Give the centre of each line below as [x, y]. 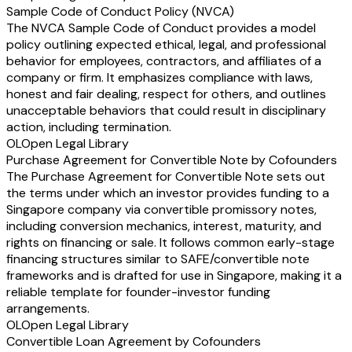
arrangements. [48, 309]
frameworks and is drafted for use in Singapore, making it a [174, 276]
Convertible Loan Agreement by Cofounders [134, 342]
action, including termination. [89, 127]
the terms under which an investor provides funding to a [168, 193]
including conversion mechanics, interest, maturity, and [164, 226]
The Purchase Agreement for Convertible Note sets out [166, 177]
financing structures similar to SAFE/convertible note [158, 259]
